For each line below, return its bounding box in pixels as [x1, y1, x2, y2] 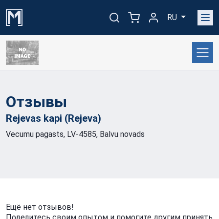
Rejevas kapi [6, 112, 65, 124]
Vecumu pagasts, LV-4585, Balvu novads [6, 130, 145, 139]
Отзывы [6, 92, 67, 111]
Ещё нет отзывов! [6, 202, 74, 212]
